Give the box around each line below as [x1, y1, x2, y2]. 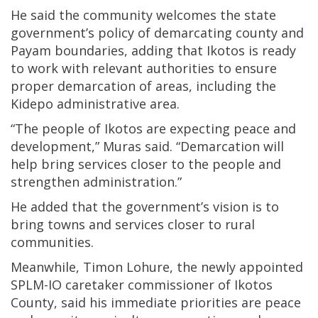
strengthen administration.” [11, 173, 182, 190]
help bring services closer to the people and [11, 155, 281, 172]
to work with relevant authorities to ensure [11, 60, 277, 77]
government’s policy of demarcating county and [11, 24, 304, 41]
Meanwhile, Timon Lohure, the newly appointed [11, 258, 303, 275]
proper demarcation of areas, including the [11, 77, 276, 94]
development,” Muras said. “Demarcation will [11, 138, 284, 155]
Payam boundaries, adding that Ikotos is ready [11, 42, 296, 59]
